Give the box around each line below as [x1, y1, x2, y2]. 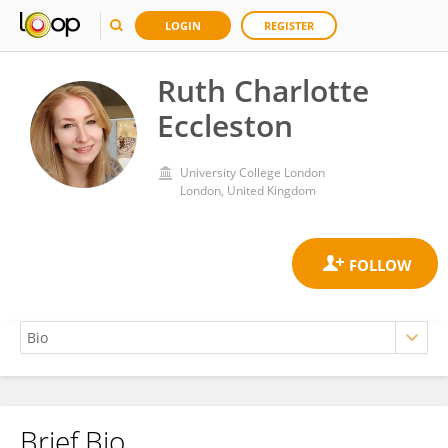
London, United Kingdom [180, 182, 316, 199]
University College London [180, 164, 325, 181]
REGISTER [264, 18, 314, 33]
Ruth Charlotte [157, 70, 369, 111]
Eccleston [157, 105, 293, 146]
